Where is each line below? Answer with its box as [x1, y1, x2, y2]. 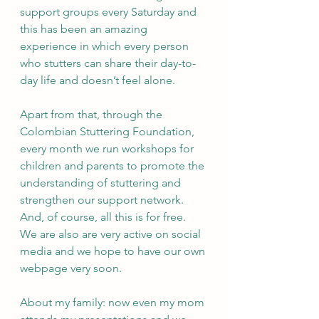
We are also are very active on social [20, 226, 204, 241]
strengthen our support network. [20, 192, 187, 206]
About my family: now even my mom [20, 295, 207, 309]
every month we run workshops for [20, 141, 197, 155]
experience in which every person [20, 38, 192, 53]
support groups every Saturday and [20, 4, 199, 19]
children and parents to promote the [20, 158, 207, 172]
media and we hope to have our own [20, 244, 208, 258]
